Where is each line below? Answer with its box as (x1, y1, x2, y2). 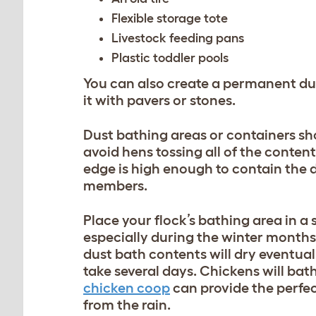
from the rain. (83, 297, 171, 313)
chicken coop (83, 280, 170, 296)
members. (83, 178, 147, 194)
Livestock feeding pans (111, 31, 244, 46)
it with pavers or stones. (83, 92, 236, 109)
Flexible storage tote (111, 11, 228, 26)
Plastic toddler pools (111, 51, 229, 66)
